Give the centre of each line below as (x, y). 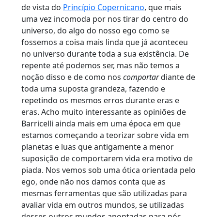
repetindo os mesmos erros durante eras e (100, 100)
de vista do (42, 7)
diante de (177, 77)
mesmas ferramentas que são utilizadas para (104, 193)
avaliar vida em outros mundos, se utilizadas (103, 205)
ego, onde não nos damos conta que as (93, 181)
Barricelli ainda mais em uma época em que (101, 123)
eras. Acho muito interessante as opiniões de (104, 112)
